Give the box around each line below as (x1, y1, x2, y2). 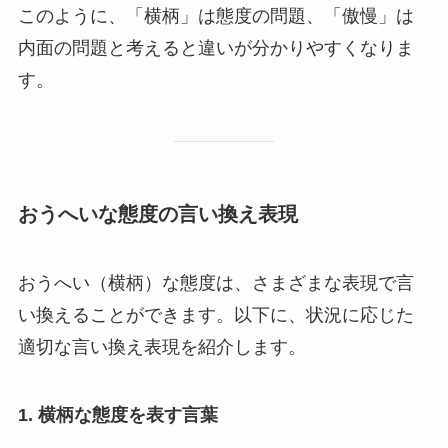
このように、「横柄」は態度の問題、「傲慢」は (17, 5, 414, 26)
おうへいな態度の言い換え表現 (17, 202, 298, 225)
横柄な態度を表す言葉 (37, 405, 218, 426)
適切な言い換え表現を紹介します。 (17, 337, 306, 358)
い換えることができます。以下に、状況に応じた (17, 305, 414, 326)
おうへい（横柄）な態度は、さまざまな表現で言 (17, 273, 414, 294)
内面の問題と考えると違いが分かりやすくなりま (17, 37, 414, 58)
